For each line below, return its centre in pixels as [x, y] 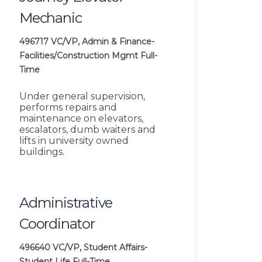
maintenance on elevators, [81, 119]
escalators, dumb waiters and [87, 130]
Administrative [66, 203]
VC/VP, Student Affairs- [100, 248]
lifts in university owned [74, 141]
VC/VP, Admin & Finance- [103, 42]
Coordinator [57, 224]
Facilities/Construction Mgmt [79, 56]
